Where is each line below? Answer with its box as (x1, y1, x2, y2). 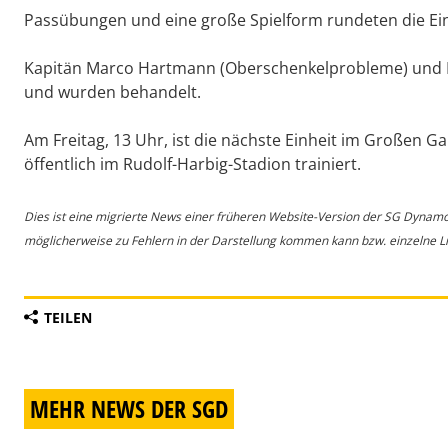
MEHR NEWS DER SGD (30, 392, 228, 426)
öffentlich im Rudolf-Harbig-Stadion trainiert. (24, 153, 361, 176)
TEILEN (44, 308, 92, 328)
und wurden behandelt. (24, 81, 201, 104)
